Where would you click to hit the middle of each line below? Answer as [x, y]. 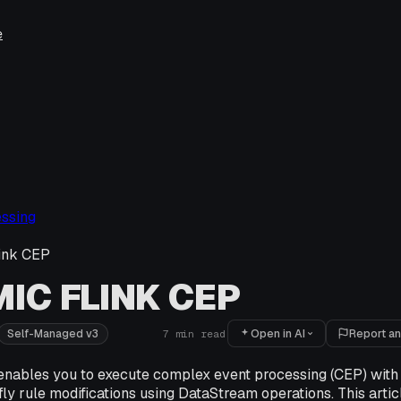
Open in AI [278, 333]
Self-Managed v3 [52, 333]
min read [197, 333]
